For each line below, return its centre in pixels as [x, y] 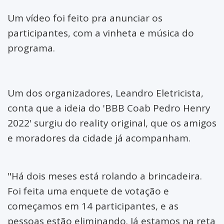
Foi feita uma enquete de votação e [88, 191]
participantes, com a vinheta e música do [101, 33]
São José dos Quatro [133, 51]
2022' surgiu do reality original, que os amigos [112, 123]
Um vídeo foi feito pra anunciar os [85, 18]
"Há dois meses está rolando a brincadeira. [105, 176]
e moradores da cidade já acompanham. [99, 138]
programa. [32, 48]
